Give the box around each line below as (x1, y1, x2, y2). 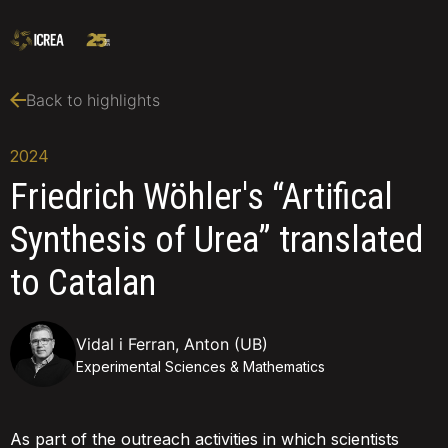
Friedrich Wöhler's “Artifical (10, 176, 393, 218)
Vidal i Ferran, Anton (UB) (76, 333, 268, 354)
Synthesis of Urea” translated (10, 219, 423, 261)
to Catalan (10, 262, 156, 304)
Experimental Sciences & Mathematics (76, 357, 325, 375)
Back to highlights (26, 90, 160, 110)
